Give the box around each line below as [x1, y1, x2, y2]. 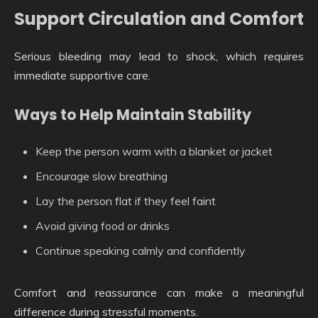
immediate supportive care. [14, 68, 150, 83]
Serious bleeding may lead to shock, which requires [14, 49, 304, 64]
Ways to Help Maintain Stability [14, 104, 251, 126]
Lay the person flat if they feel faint [35, 194, 216, 209]
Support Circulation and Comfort [14, 6, 304, 31]
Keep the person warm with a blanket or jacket [35, 144, 273, 159]
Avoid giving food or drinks [35, 219, 170, 234]
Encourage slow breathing [35, 169, 168, 184]
